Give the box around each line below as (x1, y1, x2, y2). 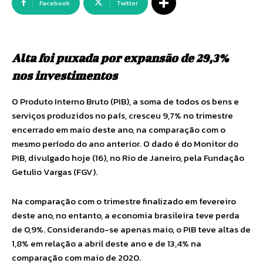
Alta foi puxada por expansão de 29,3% (12, 51, 229, 65)
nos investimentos (12, 69, 117, 82)
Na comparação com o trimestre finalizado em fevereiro (12, 194, 236, 208)
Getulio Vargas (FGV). (12, 165, 97, 178)
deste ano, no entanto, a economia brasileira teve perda (12, 208, 240, 222)
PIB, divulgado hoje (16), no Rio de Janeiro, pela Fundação (12, 151, 244, 164)
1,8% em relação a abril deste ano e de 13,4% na (12, 237, 201, 250)
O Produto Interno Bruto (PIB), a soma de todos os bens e (12, 95, 239, 108)
